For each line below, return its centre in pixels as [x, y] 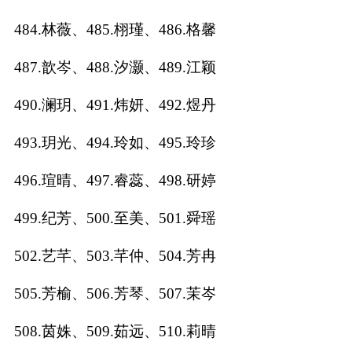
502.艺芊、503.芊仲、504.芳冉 [115, 255]
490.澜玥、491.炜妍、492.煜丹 [115, 104]
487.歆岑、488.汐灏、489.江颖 [115, 67]
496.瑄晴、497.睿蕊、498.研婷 [115, 180]
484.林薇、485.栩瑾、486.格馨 [115, 29]
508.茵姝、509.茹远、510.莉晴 [115, 331]
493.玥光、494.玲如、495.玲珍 [115, 142]
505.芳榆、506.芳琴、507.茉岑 [115, 293]
